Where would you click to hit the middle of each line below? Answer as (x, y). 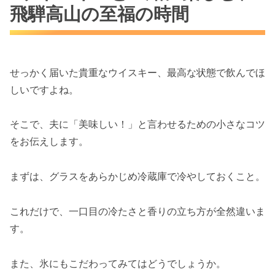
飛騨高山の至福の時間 (99, 14)
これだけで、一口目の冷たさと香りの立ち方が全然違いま (137, 211)
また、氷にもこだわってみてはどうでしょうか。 (118, 263)
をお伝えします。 (49, 141)
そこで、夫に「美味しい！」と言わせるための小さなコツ (137, 124)
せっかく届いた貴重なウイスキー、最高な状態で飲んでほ (137, 72)
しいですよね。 (44, 89)
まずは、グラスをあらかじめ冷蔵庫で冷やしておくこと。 (137, 176)
